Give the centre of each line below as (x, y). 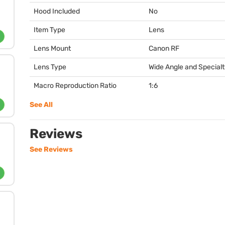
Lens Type (50, 67)
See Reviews (51, 149)
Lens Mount (52, 48)
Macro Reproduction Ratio (75, 86)
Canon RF (164, 48)
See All (41, 105)
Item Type (49, 30)
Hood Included (57, 11)
